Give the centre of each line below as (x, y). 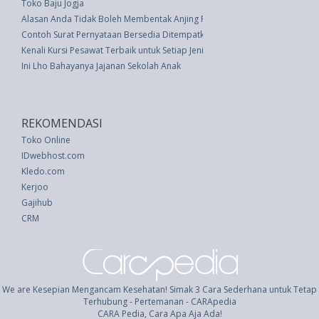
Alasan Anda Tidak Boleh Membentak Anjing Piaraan (126, 19)
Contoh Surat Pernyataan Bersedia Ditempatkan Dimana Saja (144, 35)
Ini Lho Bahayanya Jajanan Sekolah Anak (101, 66)
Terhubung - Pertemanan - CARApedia (159, 302)
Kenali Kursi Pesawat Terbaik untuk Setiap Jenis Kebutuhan (137, 50)
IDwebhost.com (53, 156)
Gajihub (37, 203)
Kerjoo (35, 187)
